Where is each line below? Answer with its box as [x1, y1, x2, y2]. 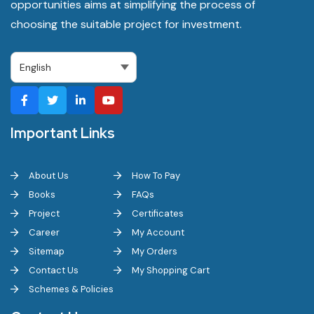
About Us [27, 170, 69, 182]
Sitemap [27, 245, 64, 257]
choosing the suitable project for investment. [11, 17, 242, 32]
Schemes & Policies [27, 283, 114, 295]
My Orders [130, 245, 177, 257]
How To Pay [130, 170, 180, 182]
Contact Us [27, 264, 78, 276]
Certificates [130, 207, 184, 219]
